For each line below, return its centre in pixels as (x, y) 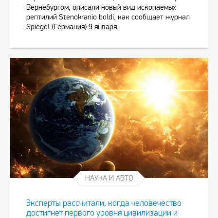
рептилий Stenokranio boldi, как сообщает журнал (108, 17)
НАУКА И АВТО (109, 178)
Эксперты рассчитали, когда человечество (104, 203)
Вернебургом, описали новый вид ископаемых (101, 7)
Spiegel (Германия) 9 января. (72, 26)
